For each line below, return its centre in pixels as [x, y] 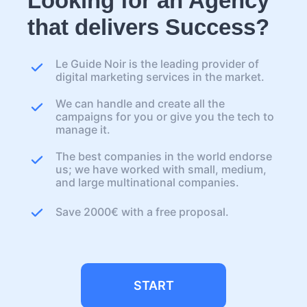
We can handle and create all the [140, 103]
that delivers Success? [148, 27]
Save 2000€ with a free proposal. [142, 212]
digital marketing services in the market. [160, 76]
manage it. [83, 129]
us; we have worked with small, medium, [161, 169]
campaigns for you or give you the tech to [165, 116]
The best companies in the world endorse [164, 156]
